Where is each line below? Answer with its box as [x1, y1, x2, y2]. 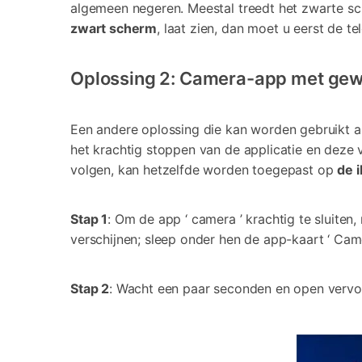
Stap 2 [70, 280, 110, 297]
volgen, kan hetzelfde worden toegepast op [70, 161, 334, 178]
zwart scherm [70, 19, 158, 36]
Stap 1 [70, 210, 108, 227]
